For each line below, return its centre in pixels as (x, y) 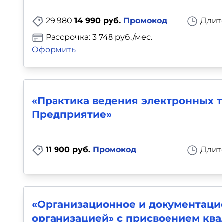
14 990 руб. (99, 21)
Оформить (54, 49)
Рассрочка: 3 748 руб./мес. (98, 37)
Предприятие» (72, 115)
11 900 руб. (69, 149)
